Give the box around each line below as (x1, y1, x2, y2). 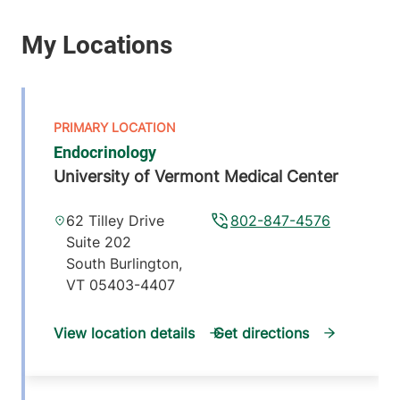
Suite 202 (65, 233, 131, 252)
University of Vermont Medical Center (54, 167, 338, 187)
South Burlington (65, 254, 179, 273)
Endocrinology (54, 143, 156, 162)
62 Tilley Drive (65, 212, 164, 230)
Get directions (213, 324, 309, 343)
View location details (54, 324, 195, 343)
